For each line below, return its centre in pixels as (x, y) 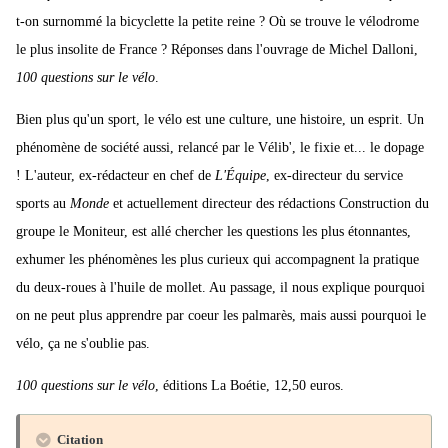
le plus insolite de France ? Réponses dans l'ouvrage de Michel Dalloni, (217, 50)
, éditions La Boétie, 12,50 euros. (249, 386)
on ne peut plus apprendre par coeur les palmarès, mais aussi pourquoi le (221, 316)
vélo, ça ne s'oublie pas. (83, 344)
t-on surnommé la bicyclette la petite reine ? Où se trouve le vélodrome (217, 22)
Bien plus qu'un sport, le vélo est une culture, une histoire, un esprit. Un (220, 120)
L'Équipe (240, 176)
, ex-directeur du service (334, 176)
